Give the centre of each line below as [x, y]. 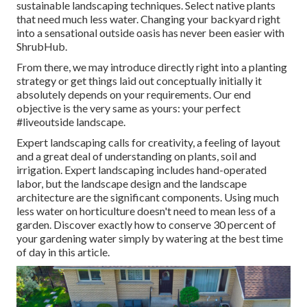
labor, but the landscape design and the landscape [132, 184]
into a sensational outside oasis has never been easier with [150, 33]
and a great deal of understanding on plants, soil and [136, 156]
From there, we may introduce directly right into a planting [152, 67]
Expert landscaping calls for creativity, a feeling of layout [148, 143]
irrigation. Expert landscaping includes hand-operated [142, 170]
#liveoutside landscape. [71, 122]
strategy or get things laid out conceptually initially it [139, 81]
